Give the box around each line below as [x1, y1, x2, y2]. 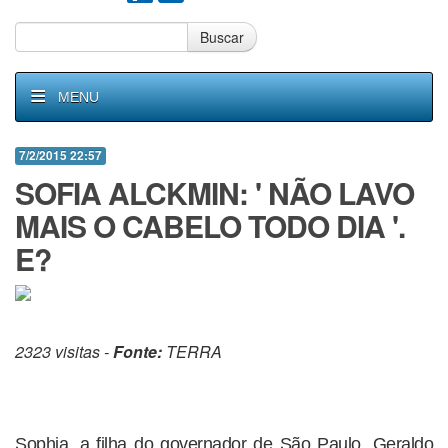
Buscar [200, 27, 244, 47]
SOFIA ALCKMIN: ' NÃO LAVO [15, 171, 414, 214]
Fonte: [113, 340, 162, 363]
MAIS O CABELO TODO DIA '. [15, 204, 405, 247]
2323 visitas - [15, 340, 113, 363]
